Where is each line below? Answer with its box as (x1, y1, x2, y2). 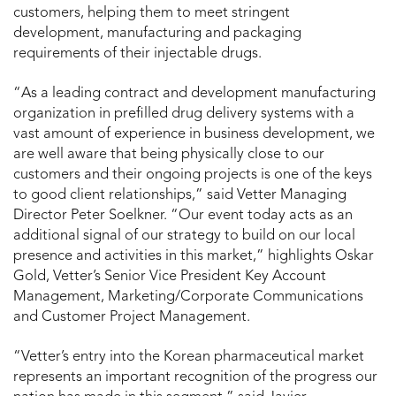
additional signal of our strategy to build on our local (13, 228, 355, 243)
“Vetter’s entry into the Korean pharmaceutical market (13, 349, 364, 364)
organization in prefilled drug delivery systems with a (13, 106, 354, 121)
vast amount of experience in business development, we (13, 126, 375, 141)
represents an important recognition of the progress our (13, 369, 377, 385)
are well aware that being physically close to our (13, 147, 324, 162)
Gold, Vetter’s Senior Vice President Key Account (13, 269, 326, 284)
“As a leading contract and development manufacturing (13, 86, 376, 101)
